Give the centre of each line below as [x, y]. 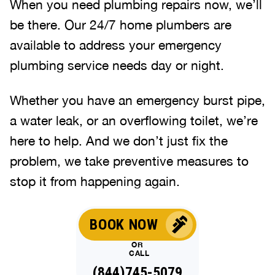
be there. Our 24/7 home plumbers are [121, 24]
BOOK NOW [124, 224]
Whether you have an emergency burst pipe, [137, 100]
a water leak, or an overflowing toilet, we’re [134, 120]
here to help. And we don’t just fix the [119, 140]
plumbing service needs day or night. [117, 65]
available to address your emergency [116, 45]
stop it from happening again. [95, 181]
